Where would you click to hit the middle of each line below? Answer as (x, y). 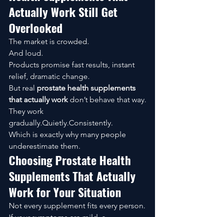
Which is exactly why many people (68, 135)
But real (23, 88)
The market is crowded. (49, 42)
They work (27, 111)
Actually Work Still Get (65, 12)
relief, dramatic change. (49, 77)
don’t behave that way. (107, 100)
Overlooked (36, 28)
